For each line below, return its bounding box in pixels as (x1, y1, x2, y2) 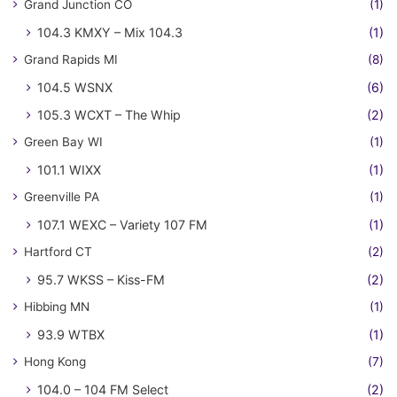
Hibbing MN (24, 299, 90, 314)
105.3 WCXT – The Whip (37, 106, 181, 122)
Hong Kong (24, 354, 86, 369)
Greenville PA (24, 189, 99, 204)
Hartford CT (24, 244, 92, 259)
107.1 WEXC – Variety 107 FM (37, 216, 207, 232)
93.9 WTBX (37, 326, 105, 342)
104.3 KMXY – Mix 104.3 (37, 24, 183, 40)
